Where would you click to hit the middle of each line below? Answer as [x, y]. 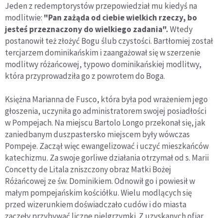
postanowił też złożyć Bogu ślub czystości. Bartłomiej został [109, 41]
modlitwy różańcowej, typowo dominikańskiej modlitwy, [103, 64]
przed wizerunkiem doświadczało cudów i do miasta [96, 204]
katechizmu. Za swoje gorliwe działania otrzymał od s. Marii [107, 158]
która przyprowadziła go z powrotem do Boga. [85, 76]
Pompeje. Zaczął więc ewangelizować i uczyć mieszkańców [107, 146]
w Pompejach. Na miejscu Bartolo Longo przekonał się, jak [105, 123]
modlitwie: [24, 18]
